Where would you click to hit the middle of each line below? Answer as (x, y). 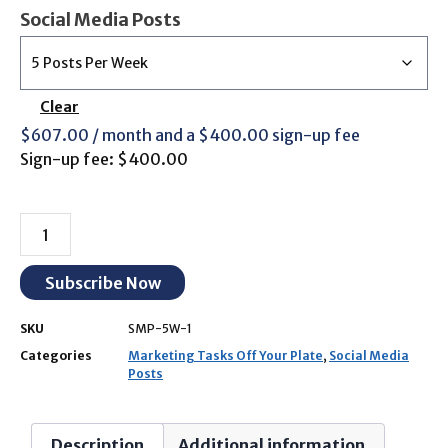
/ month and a (145, 135)
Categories (56, 356)
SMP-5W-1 (160, 329)
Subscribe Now (102, 282)
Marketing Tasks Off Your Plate (225, 356)
